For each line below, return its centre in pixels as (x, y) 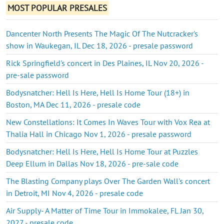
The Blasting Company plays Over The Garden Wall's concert (108, 181)
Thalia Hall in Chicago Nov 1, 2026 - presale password (99, 134)
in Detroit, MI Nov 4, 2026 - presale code (74, 193)
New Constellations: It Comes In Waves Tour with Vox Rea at (108, 122)
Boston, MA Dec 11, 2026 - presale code (73, 104)
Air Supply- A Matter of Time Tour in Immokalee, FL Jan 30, (105, 210)
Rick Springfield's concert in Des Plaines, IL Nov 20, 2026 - (105, 63)
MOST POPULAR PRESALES (57, 8)
